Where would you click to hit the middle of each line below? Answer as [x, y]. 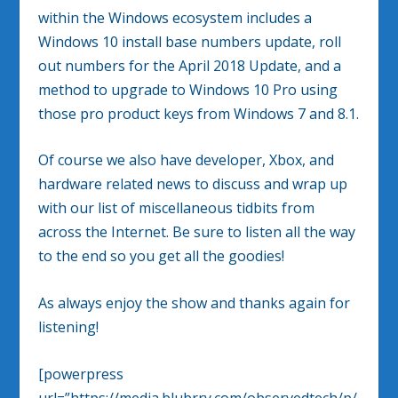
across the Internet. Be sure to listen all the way [196, 232]
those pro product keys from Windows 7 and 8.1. [198, 113]
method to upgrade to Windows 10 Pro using [187, 89]
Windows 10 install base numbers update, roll [189, 41]
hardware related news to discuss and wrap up [192, 184]
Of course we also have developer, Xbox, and [186, 160]
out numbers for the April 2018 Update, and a [189, 65]
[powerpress [80, 374]
